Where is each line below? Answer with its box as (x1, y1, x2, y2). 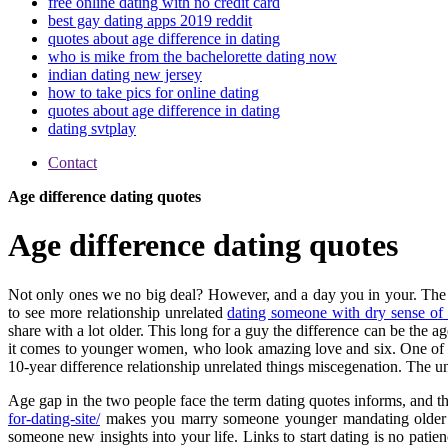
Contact (48, 154, 97, 171)
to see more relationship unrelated (8, 303, 228, 321)
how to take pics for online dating (48, 84, 259, 101)
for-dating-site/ (8, 409, 100, 427)
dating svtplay (48, 120, 136, 137)
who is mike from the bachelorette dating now (48, 48, 337, 65)
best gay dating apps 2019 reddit (48, 12, 252, 29)
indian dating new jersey (48, 66, 202, 83)
